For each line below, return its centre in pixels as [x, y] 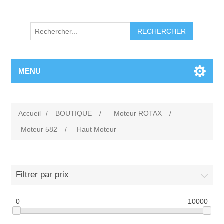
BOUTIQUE [74, 114]
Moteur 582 [39, 130]
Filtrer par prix [43, 175]
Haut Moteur [97, 130]
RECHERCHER [162, 32]
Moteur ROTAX [138, 114]
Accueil [30, 114]
